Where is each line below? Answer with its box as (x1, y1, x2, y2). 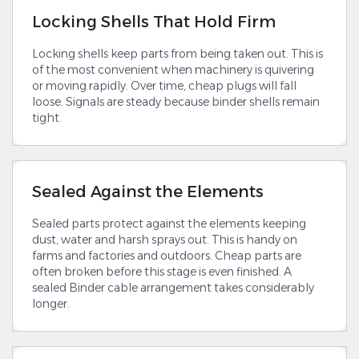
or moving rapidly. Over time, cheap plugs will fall (32, 78, 296, 93)
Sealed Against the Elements (32, 181, 264, 201)
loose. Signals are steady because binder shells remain (32, 94, 320, 109)
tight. (32, 110, 62, 125)
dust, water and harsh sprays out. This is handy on (32, 232, 297, 247)
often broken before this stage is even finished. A (32, 264, 292, 279)
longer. (32, 296, 70, 311)
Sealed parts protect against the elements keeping (32, 216, 306, 231)
